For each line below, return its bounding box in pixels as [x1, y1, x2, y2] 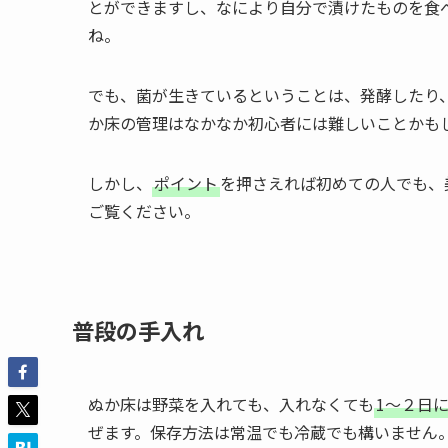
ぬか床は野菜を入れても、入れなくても [88, 392, 374, 417]
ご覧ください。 [88, 199, 200, 224]
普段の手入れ [72, 313, 204, 346]
